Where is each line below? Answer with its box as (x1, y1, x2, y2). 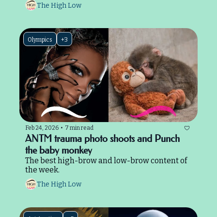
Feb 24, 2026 (25, 124, 59, 131)
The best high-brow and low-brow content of (25, 155, 187, 165)
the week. (25, 165, 60, 174)
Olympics (28, 36, 52, 44)
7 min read (65, 124, 93, 131)
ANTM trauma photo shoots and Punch (25, 132, 180, 144)
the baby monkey (25, 144, 92, 156)
